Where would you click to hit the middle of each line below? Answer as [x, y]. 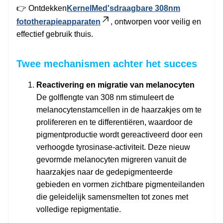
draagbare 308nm [147, 8]
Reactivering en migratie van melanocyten [115, 85]
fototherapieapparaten [58, 22]
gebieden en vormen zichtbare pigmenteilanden [120, 185]
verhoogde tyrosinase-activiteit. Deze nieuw [113, 147]
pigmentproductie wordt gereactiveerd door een [119, 135]
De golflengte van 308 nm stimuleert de [105, 98]
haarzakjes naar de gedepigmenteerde [105, 172]
